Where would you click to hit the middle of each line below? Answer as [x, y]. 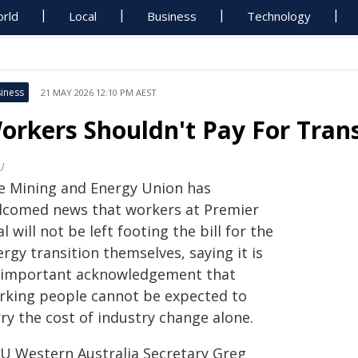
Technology [279, 16]
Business [172, 16]
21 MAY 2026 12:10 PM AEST [99, 92]
